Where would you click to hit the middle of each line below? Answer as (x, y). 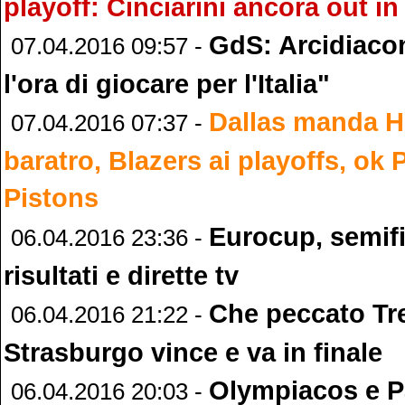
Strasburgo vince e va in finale (193, 352)
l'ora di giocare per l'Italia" (167, 84)
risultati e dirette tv (121, 275)
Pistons (51, 198)
